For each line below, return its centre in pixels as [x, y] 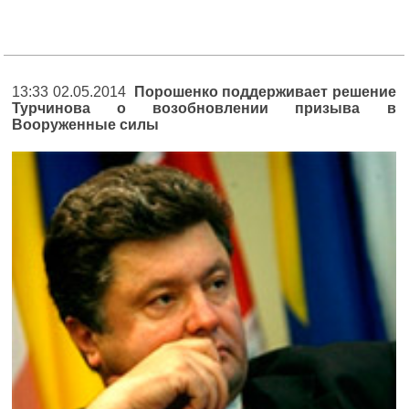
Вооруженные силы [85, 125]
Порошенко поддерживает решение [265, 92]
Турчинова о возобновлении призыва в [204, 108]
